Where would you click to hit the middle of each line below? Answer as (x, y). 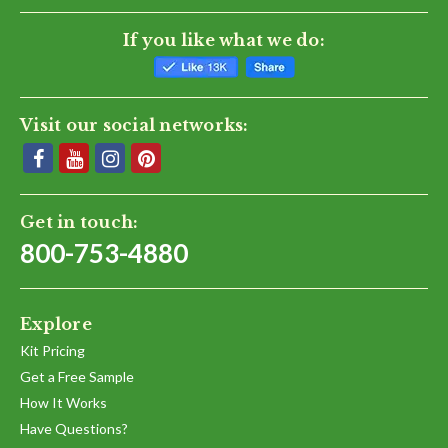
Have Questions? (74, 429)
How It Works (63, 403)
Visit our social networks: (134, 125)
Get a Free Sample (77, 377)
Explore (56, 324)
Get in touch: (79, 222)
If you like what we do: (224, 40)
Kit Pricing (52, 351)
